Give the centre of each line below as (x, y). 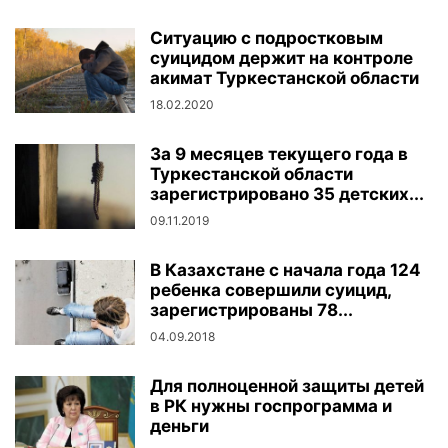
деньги (179, 426)
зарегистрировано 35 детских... (287, 194)
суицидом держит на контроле (281, 58)
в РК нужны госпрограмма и (271, 406)
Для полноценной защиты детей (287, 386)
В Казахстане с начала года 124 (285, 270)
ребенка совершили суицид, (270, 290)
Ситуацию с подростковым (266, 38)
